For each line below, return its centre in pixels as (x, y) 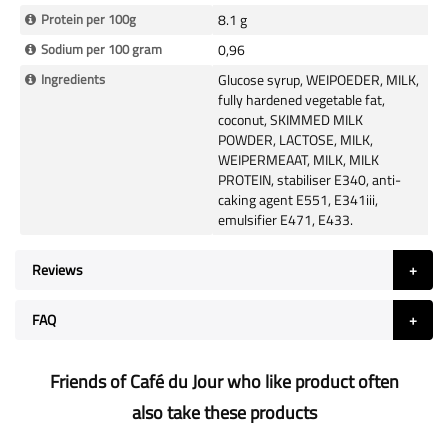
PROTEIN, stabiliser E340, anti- (309, 179)
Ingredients (73, 78)
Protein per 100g (88, 18)
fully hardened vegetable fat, (301, 99)
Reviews (57, 269)
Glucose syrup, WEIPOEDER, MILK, (318, 79)
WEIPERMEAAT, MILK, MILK (298, 159)
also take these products (224, 412)
